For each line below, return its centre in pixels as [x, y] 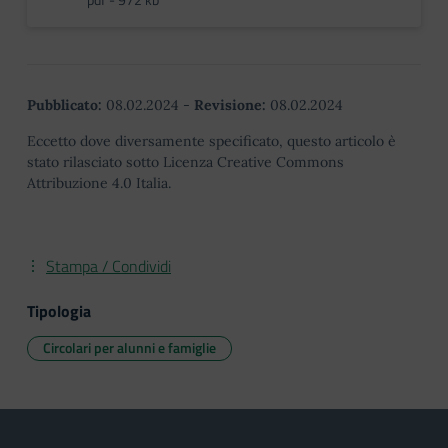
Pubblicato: [64, 105]
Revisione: [230, 105]
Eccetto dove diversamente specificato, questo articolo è [211, 141]
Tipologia [59, 311]
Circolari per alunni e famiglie [129, 347]
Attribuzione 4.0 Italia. [99, 183]
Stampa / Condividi [108, 266]
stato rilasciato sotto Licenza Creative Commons [185, 162]
